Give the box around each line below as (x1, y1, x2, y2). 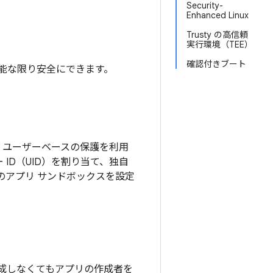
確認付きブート (186, 58, 246, 69)
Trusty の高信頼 (186, 29, 248, 40)
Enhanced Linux (186, 10, 249, 21)
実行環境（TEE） (186, 39, 253, 50)
